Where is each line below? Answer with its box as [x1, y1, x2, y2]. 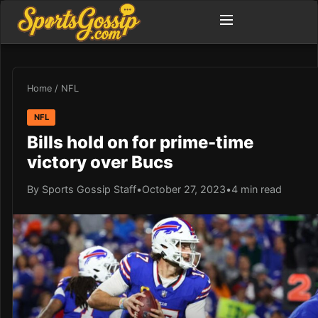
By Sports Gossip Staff [27, 182, 136, 195]
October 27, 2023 [142, 182, 226, 195]
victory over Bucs [27, 151, 173, 172]
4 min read [231, 182, 282, 195]
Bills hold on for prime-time [27, 131, 253, 153]
